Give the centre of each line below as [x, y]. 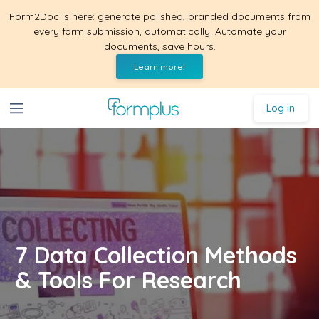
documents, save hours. [159, 46]
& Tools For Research [128, 279]
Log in [281, 108]
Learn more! [159, 67]
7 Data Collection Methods [156, 255]
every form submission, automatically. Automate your [159, 31]
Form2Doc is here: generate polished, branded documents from [159, 16]
